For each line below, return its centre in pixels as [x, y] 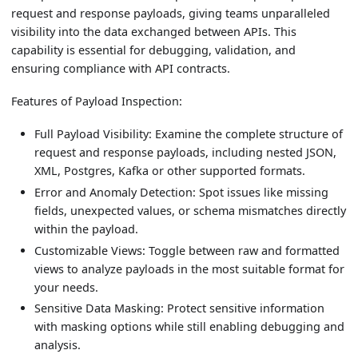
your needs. [67, 287]
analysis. [58, 345]
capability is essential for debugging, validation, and [154, 50]
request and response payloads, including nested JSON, [186, 153]
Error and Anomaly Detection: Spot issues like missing [182, 192]
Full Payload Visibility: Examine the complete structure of [189, 134]
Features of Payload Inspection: [97, 101]
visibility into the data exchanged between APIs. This [154, 32]
